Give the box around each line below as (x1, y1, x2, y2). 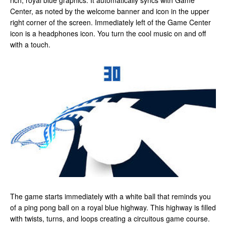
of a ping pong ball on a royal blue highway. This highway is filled (10, 202, 216, 212)
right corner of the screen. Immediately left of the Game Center (10, 17, 211, 27)
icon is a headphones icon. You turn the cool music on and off (10, 28, 206, 38)
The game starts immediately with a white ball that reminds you (10, 191, 211, 201)
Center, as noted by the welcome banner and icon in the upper (10, 6, 209, 16)
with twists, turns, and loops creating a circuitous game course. (10, 213, 210, 223)
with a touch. (10, 39, 50, 49)
